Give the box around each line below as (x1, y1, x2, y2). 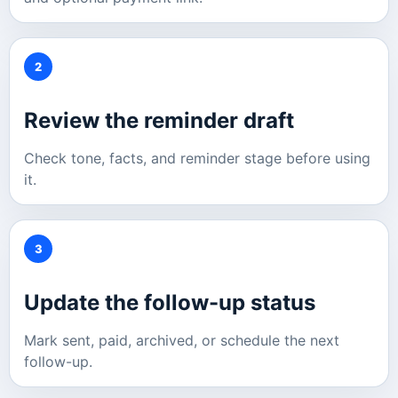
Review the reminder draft (24, 107, 294, 134)
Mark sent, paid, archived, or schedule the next (24, 331, 339, 350)
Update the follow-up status (24, 290, 315, 316)
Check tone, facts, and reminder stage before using (24, 149, 370, 168)
